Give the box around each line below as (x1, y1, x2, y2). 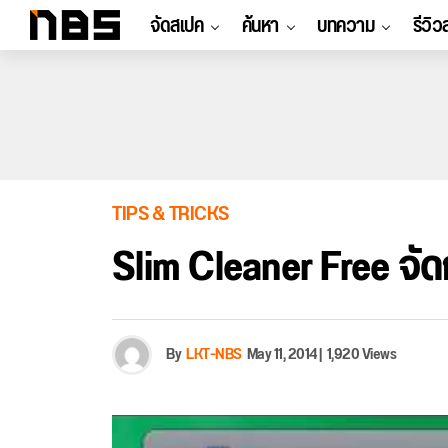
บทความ (317, 7, 374, 45)
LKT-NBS (186, 339, 242, 370)
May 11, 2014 (246, 339, 317, 370)
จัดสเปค (150, 7, 203, 45)
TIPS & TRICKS (112, 194, 229, 234)
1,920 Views (326, 339, 396, 370)
